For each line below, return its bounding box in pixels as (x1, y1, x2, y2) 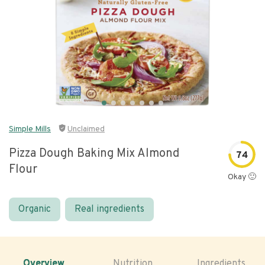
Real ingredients (75, 203, 144, 215)
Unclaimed (67, 124, 105, 134)
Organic (18, 203, 51, 215)
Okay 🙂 (228, 172, 256, 182)
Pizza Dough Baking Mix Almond (9, 146, 179, 161)
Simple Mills (9, 124, 51, 134)
